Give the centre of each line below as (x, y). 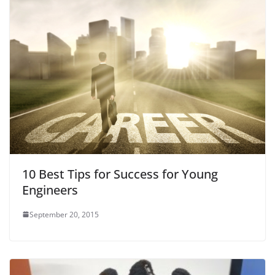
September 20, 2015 (64, 214)
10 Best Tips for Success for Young (120, 174)
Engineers (50, 190)
